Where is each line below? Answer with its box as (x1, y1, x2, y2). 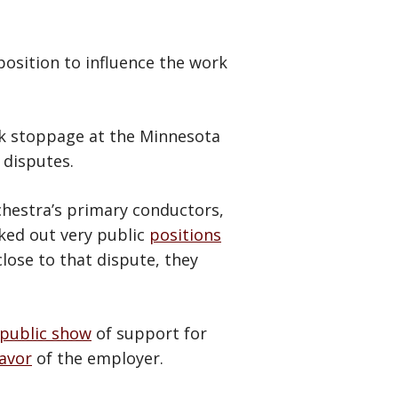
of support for (92, 322, 207, 344)
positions (149, 223, 221, 245)
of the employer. (32, 346, 163, 369)
